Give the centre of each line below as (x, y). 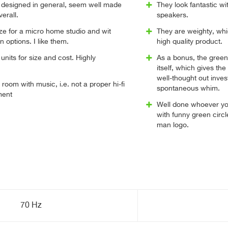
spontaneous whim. (188, 89)
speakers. (172, 15)
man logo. (173, 125)
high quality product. (189, 42)
